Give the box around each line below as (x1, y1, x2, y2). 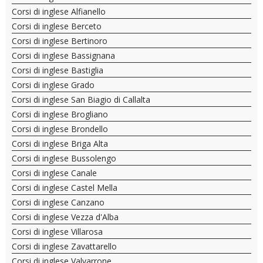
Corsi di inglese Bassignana (12, 50, 115, 61)
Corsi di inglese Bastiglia (12, 65, 103, 76)
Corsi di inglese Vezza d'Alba (12, 211, 119, 222)
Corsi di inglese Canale (12, 167, 97, 178)
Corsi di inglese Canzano (12, 197, 104, 208)
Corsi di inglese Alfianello (12, 6, 106, 17)
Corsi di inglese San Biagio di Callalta (12, 94, 150, 105)
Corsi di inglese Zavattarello (12, 241, 117, 252)
